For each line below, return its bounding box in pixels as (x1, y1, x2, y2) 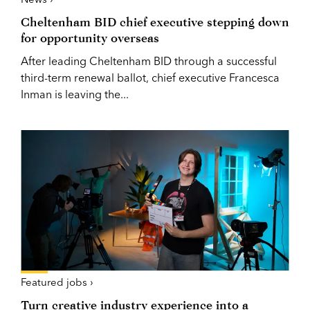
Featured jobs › (21, 275, 93, 289)
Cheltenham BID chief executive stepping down (21, 14, 289, 29)
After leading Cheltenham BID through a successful (21, 53, 277, 68)
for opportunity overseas (21, 30, 159, 45)
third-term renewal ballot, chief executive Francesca (21, 70, 280, 84)
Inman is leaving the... (21, 86, 129, 101)
